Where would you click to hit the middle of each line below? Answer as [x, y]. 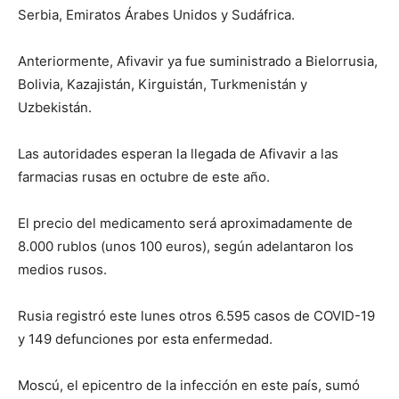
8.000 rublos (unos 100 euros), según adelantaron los [186, 246]
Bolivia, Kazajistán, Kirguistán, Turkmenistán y [163, 84]
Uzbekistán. [55, 107]
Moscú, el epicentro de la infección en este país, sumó [189, 385]
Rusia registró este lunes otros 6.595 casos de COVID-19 [196, 315]
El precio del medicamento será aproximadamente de [185, 223]
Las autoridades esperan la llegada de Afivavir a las [178, 153]
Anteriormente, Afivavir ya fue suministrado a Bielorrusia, [198, 61]
